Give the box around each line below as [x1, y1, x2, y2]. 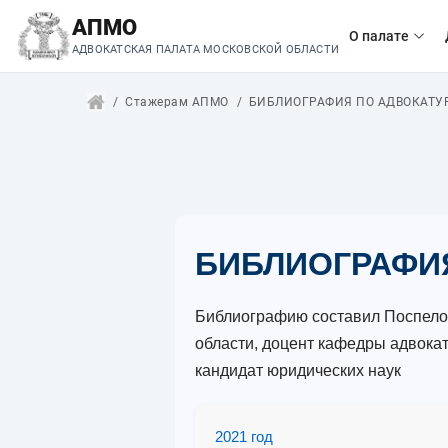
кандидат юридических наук [195, 362, 401, 379]
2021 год [215, 428, 273, 445]
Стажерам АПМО [125, 95, 229, 109]
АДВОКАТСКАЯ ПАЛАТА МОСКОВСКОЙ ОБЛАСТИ [72, 43, 340, 56]
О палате [349, 28, 410, 44]
